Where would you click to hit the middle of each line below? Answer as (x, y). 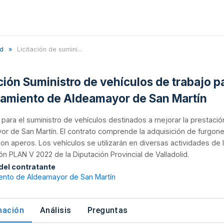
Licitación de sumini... (49, 49)
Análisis (56, 210)
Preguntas (107, 210)
